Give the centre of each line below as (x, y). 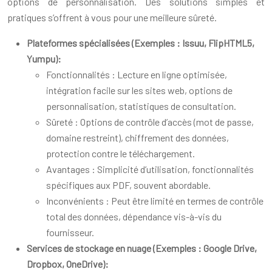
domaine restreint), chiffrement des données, (138, 137)
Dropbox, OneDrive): (68, 263)
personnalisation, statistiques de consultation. (141, 106)
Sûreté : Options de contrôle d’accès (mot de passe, (150, 121)
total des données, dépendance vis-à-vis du (134, 216)
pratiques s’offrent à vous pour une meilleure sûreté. (112, 17)
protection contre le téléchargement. (121, 153)
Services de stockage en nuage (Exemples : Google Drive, (142, 248)
